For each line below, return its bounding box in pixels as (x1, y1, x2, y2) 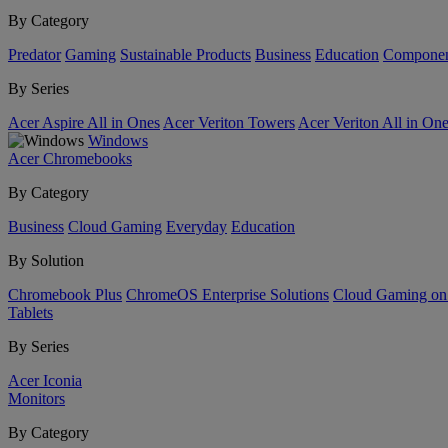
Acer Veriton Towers (163, 114, 295, 131)
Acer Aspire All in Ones (8, 114, 160, 131)
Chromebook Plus (8, 286, 122, 303)
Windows (88, 132, 148, 149)
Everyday (166, 218, 227, 235)
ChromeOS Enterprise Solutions (126, 286, 329, 303)
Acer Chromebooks (8, 150, 132, 167)
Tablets (8, 304, 53, 321)
